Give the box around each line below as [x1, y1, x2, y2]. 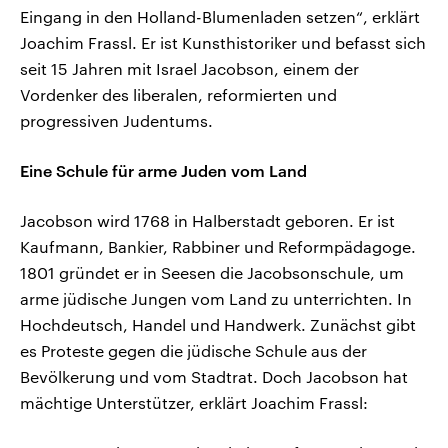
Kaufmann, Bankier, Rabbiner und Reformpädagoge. [20, 237, 416, 257]
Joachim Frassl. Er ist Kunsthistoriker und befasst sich [20, 33, 426, 53]
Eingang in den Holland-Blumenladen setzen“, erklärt [20, 7, 420, 27]
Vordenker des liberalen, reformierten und [20, 85, 337, 105]
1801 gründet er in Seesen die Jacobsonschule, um [20, 263, 404, 283]
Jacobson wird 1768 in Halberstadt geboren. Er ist [20, 211, 395, 231]
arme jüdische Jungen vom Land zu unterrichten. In [20, 289, 412, 309]
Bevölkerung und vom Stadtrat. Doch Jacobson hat [20, 367, 408, 387]
